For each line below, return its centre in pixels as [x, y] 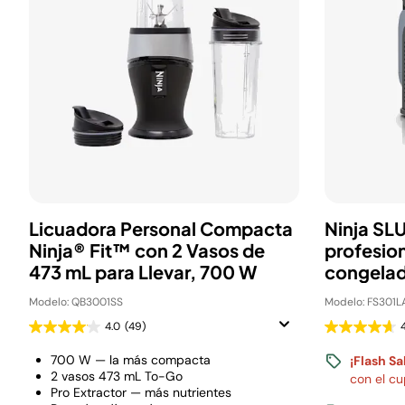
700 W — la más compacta [131, 360]
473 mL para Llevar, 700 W [143, 272]
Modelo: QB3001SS [76, 302]
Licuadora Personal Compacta [161, 228]
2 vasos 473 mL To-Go [117, 376]
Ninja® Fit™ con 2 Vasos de [147, 250]
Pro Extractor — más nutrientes [141, 392]
